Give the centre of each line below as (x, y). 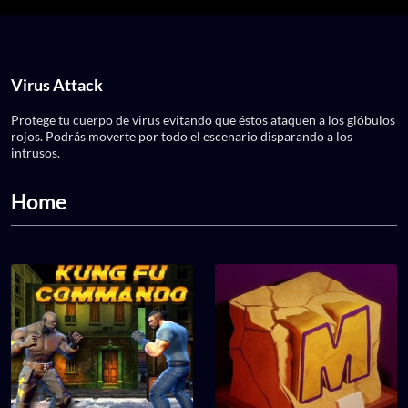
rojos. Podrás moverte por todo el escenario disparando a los (182, 136)
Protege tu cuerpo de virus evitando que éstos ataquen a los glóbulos (203, 119)
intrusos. (36, 152)
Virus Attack (57, 84)
